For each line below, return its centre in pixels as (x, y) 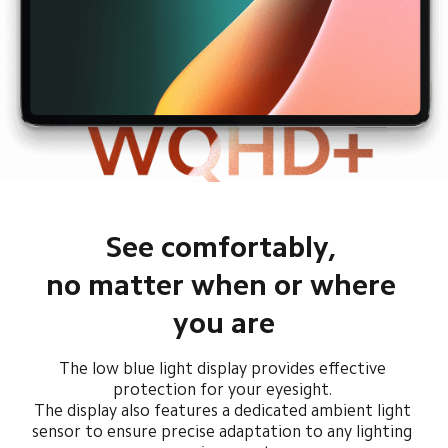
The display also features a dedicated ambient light (224, 411)
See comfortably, (224, 246)
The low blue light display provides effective (224, 369)
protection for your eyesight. (224, 390)
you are (224, 322)
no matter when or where (224, 284)
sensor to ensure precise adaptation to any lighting (224, 432)
